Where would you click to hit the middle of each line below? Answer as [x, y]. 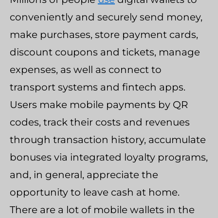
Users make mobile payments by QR [99, 105]
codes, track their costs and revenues [100, 122]
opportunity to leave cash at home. [95, 192]
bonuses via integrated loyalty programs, [109, 157]
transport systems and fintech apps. [98, 87]
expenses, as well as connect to [86, 70]
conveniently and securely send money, [106, 17]
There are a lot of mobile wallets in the [102, 210]
